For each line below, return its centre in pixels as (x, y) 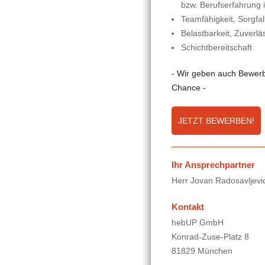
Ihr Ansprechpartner (213, 165)
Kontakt (188, 207)
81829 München (202, 251)
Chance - (189, 88)
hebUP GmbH (198, 223)
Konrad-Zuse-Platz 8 (210, 237)
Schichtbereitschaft (216, 48)
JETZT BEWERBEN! (216, 121)
